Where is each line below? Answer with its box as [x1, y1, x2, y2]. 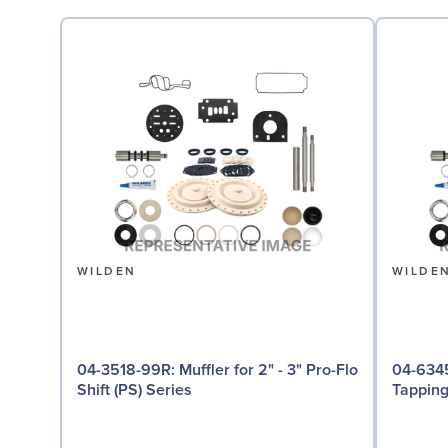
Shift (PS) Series [77, 380, 192, 401]
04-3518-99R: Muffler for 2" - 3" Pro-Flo [77, 360, 179, 381]
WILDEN [77, 263, 137, 279]
